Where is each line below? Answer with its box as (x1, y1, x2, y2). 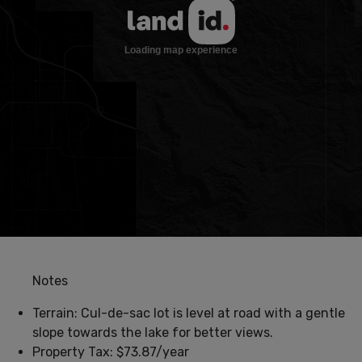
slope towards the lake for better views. (32, 325, 273, 341)
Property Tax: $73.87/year (32, 344, 189, 360)
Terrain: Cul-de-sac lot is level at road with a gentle (32, 305, 345, 322)
